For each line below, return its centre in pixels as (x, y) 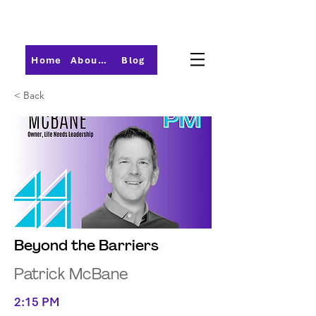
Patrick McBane (71, 275)
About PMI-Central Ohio (102, 60)
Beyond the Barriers (86, 247)
